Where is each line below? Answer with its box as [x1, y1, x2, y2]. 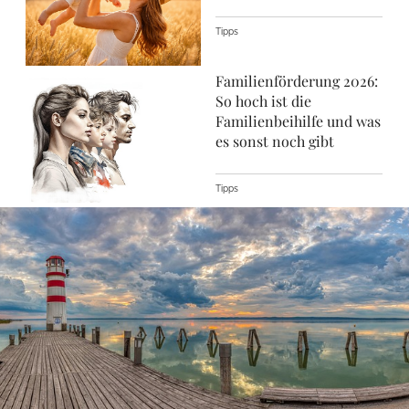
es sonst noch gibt [215, 131, 334, 151]
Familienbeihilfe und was [215, 111, 381, 131]
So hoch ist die [215, 91, 311, 110]
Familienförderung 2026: [215, 71, 378, 90]
